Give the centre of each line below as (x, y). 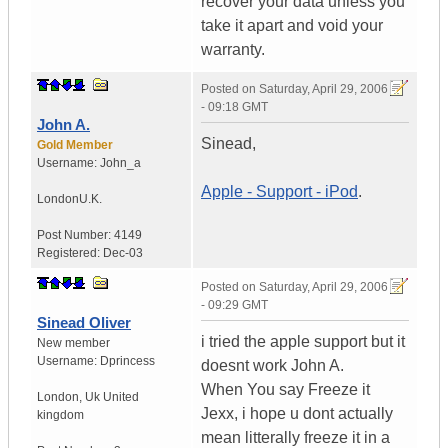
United (121, 397)
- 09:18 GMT (234, 107)
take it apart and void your (292, 26)
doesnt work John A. (272, 366)
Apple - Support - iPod (279, 192)
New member (73, 343)
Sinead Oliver (84, 323)
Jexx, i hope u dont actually (297, 414)
